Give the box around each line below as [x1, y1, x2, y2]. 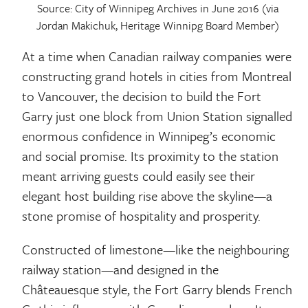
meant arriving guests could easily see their [22, 166, 256, 186]
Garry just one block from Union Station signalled [22, 107, 293, 126]
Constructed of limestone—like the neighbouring [22, 239, 289, 258]
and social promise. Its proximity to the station [22, 146, 279, 166]
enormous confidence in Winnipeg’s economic [22, 126, 276, 146]
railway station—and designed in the [22, 259, 219, 278]
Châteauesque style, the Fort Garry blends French [22, 279, 293, 298]
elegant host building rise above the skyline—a [22, 186, 273, 206]
